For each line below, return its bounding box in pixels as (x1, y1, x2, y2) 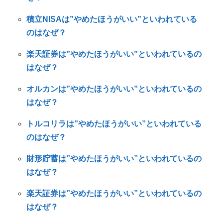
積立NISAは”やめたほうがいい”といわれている (26, 14, 197, 23)
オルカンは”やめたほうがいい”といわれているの (26, 84, 202, 93)
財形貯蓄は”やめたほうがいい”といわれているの (26, 154, 202, 163)
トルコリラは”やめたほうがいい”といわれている (26, 119, 202, 128)
